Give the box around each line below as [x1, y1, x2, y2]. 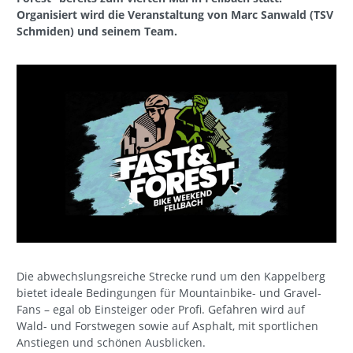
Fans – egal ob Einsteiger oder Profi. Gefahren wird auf [17, 302, 305, 318]
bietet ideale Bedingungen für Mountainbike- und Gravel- [17, 285, 321, 301]
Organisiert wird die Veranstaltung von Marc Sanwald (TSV [17, 6, 333, 22]
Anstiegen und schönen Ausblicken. [17, 335, 206, 351]
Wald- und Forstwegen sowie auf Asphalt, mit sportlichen [17, 318, 318, 334]
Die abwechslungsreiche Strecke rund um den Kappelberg [17, 269, 325, 284]
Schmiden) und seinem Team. [17, 23, 177, 39]
